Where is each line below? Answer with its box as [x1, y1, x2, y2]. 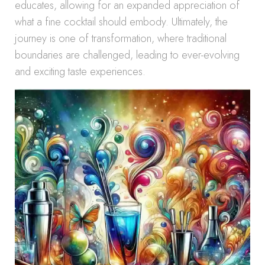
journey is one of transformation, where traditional [15, 31, 227, 46]
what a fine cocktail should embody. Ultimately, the [15, 14, 228, 30]
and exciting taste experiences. [15, 64, 146, 79]
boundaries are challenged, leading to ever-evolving [15, 47, 240, 63]
